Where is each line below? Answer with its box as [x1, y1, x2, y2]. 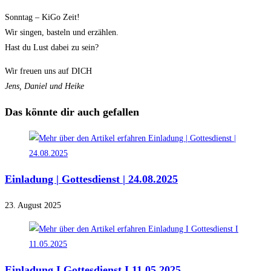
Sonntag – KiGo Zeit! [5, 12, 80, 22]
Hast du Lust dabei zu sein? [5, 42, 99, 52]
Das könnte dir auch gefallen [5, 105, 139, 118]
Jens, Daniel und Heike [5, 81, 84, 91]
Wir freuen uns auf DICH [5, 66, 92, 76]
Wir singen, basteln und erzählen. [5, 27, 119, 37]
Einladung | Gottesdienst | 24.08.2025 [5, 172, 178, 185]
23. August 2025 [5, 200, 61, 210]
